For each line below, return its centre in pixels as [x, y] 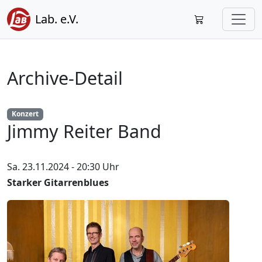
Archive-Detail [65, 78]
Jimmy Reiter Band [84, 131]
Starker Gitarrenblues [58, 183]
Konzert [25, 114]
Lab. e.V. [57, 19]
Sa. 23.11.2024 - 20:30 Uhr [63, 167]
